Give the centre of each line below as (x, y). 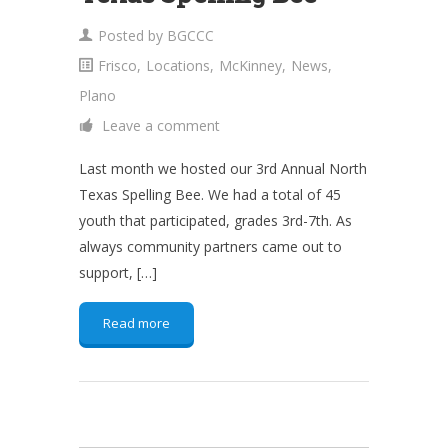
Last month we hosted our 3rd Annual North (223, 168)
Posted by (132, 35)
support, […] (118, 272)
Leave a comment (161, 125)
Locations (178, 65)
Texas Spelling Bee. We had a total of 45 (210, 194)
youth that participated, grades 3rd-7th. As (215, 220)
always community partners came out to (210, 246)
